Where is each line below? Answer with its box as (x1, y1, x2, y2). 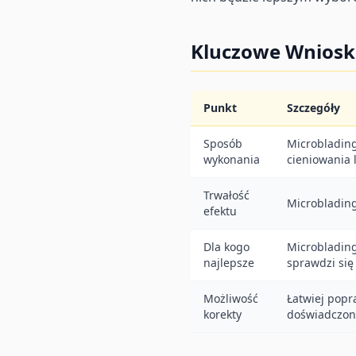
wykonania (203, 151, 260, 167)
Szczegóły (287, 99, 340, 115)
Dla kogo (203, 238, 250, 254)
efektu (203, 203, 237, 219)
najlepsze (203, 254, 254, 270)
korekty (203, 306, 242, 322)
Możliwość (203, 290, 258, 306)
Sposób (203, 135, 242, 151)
